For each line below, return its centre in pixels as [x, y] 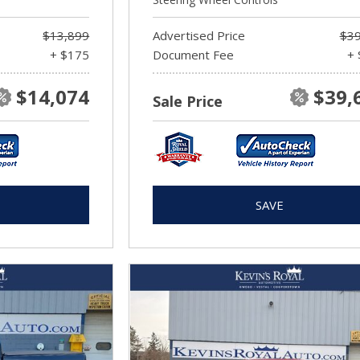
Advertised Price [199, 35]
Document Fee [194, 55]
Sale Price [188, 101]
